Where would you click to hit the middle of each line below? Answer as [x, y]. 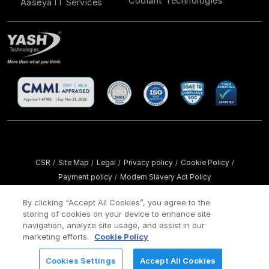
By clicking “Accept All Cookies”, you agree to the [117, 202]
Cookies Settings [80, 261]
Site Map [73, 163]
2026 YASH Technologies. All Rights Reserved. [157, 190]
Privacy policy [148, 163]
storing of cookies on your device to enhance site [117, 214]
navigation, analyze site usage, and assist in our [114, 225]
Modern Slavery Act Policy [165, 177]
